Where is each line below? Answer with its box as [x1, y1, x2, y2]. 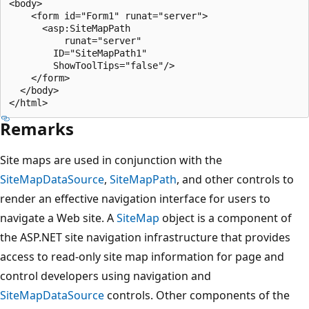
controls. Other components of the [104, 287, 290, 303]
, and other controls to [177, 171, 294, 187]
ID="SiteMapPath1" [9, 47, 147, 59]
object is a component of [159, 210, 292, 226]
